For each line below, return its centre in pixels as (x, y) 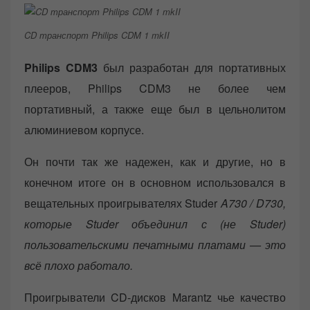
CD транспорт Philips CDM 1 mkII (97, 35)
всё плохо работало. (79, 265)
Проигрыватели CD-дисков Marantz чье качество (155, 297)
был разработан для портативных (192, 67)
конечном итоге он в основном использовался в (155, 182)
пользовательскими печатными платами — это (155, 244)
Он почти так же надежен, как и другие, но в (155, 161)
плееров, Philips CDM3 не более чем (155, 88)
